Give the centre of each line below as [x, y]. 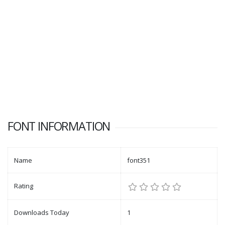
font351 [139, 160]
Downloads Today [42, 213]
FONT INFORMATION [59, 126]
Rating [24, 186]
